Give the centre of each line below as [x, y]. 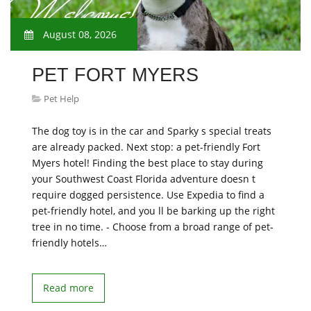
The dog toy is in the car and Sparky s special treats [152, 131]
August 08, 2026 [78, 34]
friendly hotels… [69, 243]
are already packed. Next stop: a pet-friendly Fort [146, 147]
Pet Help [61, 99]
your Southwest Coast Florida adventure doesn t [144, 179]
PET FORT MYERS [115, 75]
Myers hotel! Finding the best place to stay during [148, 163]
